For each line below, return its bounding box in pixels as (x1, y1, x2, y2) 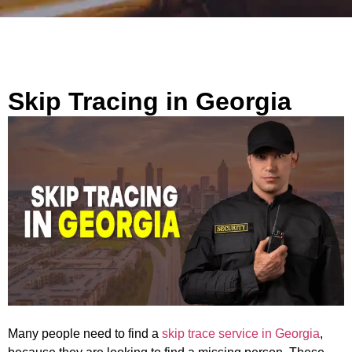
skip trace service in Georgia (162, 326, 320, 340)
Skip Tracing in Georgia (8, 87, 291, 115)
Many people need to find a (8, 326, 162, 340)
